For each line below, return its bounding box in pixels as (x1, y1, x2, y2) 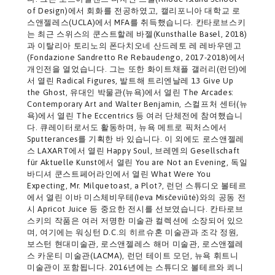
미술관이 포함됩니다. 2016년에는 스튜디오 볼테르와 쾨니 (27, 263, 244, 273)
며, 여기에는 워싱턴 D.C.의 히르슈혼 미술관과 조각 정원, (27, 228, 239, 238)
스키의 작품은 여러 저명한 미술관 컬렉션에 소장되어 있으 (27, 216, 244, 226)
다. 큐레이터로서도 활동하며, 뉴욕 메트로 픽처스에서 (27, 123, 227, 133)
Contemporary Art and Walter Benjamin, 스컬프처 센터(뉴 (27, 99, 248, 109)
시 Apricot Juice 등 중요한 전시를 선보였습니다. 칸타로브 (27, 204, 244, 214)
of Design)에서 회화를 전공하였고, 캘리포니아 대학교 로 (27, 6, 241, 16)
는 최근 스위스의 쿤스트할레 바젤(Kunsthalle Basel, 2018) (27, 29, 247, 39)
